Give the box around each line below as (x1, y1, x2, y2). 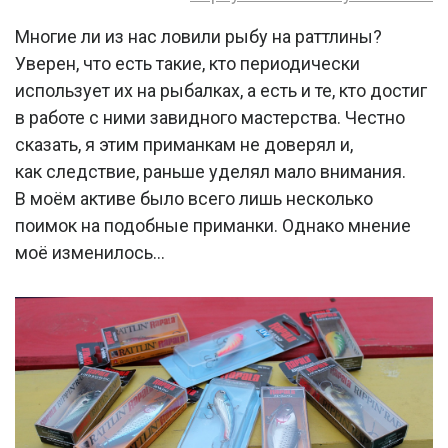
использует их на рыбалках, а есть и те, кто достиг (15, 79, 427, 101)
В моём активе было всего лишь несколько (15, 187, 373, 209)
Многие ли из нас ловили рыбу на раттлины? (15, 25, 382, 47)
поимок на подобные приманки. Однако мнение (15, 214, 411, 236)
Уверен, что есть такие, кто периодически (15, 52, 360, 74)
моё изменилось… (15, 241, 165, 263)
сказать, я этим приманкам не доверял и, (15, 133, 353, 155)
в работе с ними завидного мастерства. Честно (15, 106, 405, 128)
